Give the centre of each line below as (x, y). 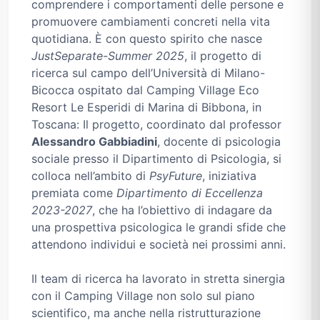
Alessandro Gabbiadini (94, 142)
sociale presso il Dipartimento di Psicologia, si (156, 159)
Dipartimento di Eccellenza (190, 193)
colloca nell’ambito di (90, 176)
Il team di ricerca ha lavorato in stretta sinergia (158, 279)
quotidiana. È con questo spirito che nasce (147, 39)
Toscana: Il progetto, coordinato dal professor (156, 125)
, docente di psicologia (219, 142)
